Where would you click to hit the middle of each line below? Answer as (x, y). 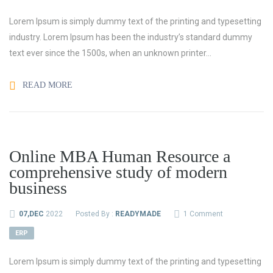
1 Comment (203, 214)
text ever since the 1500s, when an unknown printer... (110, 53)
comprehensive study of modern (118, 172)
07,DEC (31, 214)
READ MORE (46, 85)
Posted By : (95, 214)
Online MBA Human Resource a (120, 156)
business (38, 188)
